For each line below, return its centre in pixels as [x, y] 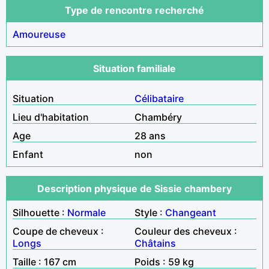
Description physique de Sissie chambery [134, 188]
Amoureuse [39, 34]
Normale [86, 212]
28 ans [150, 135]
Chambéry [158, 117]
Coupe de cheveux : [58, 231]
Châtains [155, 243]
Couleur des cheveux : [186, 231]
